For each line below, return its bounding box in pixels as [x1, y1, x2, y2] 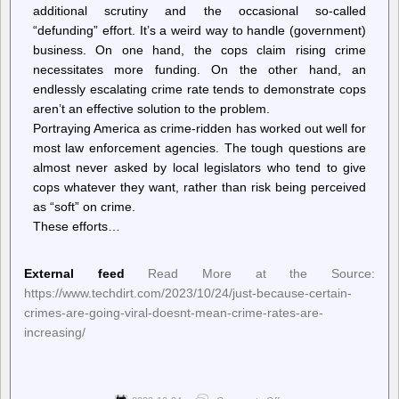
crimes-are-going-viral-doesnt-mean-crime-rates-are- [24, 305, 323, 320]
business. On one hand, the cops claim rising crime [33, 43, 366, 57]
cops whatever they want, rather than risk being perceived [33, 180, 366, 194]
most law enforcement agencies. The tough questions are [33, 141, 366, 155]
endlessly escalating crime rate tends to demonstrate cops [33, 82, 366, 96]
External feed [24, 265, 125, 281]
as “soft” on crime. [33, 199, 135, 214]
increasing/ [24, 324, 85, 339]
